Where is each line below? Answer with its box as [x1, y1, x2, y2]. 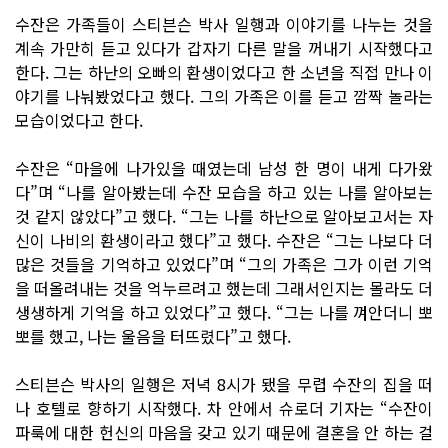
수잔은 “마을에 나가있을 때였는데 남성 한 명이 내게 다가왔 [15, 155, 433, 180]
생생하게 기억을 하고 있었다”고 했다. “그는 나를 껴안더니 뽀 [15, 299, 433, 324]
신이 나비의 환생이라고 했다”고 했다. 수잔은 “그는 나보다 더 [15, 227, 433, 252]
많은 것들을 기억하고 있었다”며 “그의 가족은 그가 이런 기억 [15, 251, 433, 276]
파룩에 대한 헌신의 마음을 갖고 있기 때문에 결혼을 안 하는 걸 [15, 419, 433, 444]
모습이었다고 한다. [15, 107, 143, 132]
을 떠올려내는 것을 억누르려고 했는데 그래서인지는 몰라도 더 [15, 275, 433, 300]
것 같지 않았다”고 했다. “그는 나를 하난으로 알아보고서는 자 [15, 203, 433, 228]
